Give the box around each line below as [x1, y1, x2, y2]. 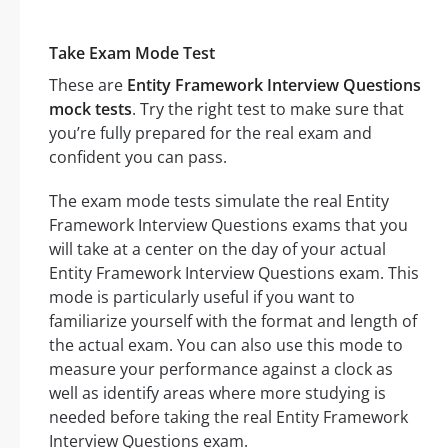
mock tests [49, 98, 132, 121]
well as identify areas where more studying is [49, 382, 386, 405]
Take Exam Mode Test [49, 42, 215, 65]
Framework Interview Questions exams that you [49, 214, 408, 237]
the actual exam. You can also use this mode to [49, 334, 403, 357]
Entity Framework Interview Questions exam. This [49, 262, 419, 285]
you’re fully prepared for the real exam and [49, 122, 372, 145]
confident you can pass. [49, 146, 227, 169]
